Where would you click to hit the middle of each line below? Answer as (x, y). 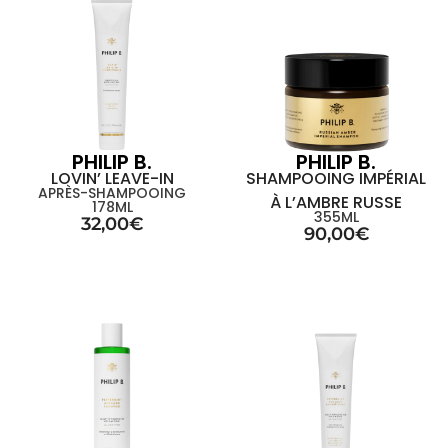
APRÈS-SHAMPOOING (112, 193)
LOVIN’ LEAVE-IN (112, 178)
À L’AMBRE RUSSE (336, 202)
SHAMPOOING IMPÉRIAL (336, 178)
